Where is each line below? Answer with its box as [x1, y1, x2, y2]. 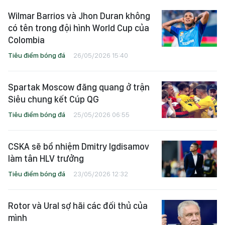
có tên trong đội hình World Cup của [8, 22, 149, 33]
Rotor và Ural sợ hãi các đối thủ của [8, 200, 148, 211]
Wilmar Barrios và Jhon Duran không [8, 10, 150, 21]
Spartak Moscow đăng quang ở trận [8, 81, 150, 92]
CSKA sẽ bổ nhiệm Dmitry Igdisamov [8, 141, 149, 152]
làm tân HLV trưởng [8, 153, 84, 164]
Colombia [8, 34, 45, 45]
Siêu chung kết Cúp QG [8, 93, 99, 104]
